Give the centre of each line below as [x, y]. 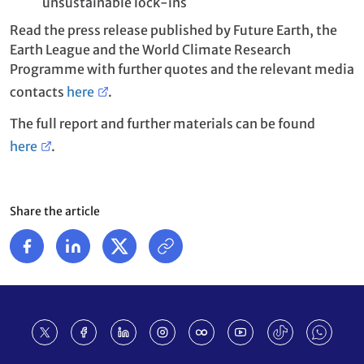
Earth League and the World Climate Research [150, 49]
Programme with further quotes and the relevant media [182, 69]
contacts [38, 91]
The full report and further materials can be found [162, 123]
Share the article [55, 211]
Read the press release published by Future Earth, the [173, 30]
